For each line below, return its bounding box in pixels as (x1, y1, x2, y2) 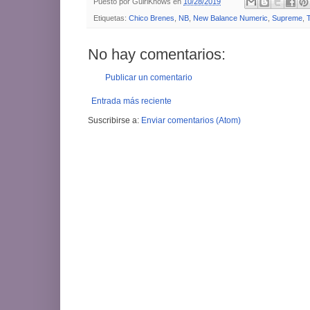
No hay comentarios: (88, 45, 226, 63)
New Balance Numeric (193, 13, 268, 22)
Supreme (272, 13, 302, 22)
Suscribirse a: (88, 115, 141, 125)
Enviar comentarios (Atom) (141, 115, 241, 125)
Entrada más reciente (91, 95, 172, 106)
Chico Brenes (129, 13, 174, 22)
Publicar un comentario (105, 72, 192, 82)
